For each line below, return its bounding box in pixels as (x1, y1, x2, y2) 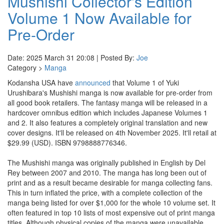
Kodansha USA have (7, 77, 75, 87)
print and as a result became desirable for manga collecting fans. (7, 177, 212, 187)
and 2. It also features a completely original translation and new (7, 117, 207, 127)
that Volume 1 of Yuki (110, 77, 179, 87)
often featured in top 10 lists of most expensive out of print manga (7, 207, 215, 217)
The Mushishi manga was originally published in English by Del (7, 157, 205, 167)
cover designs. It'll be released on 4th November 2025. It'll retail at (7, 127, 216, 137)
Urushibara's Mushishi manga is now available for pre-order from (7, 87, 212, 97)
